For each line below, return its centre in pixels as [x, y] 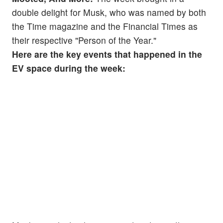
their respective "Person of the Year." [84, 40]
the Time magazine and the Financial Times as [105, 26]
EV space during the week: [69, 68]
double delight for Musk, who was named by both [109, 12]
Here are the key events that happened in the [107, 54]
